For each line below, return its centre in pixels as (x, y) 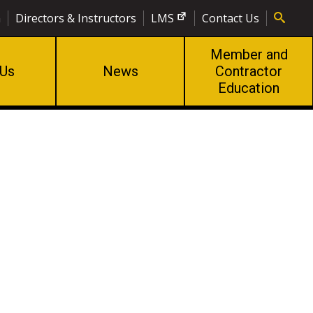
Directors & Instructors (75, 18)
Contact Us (231, 18)
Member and (249, 54)
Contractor (249, 71)
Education (249, 88)
